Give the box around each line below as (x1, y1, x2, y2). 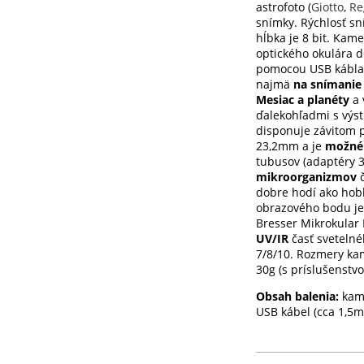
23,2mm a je (256, 137, 326, 154)
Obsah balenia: (256, 288, 343, 304)
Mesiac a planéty (256, 91, 350, 107)
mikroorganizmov (256, 168, 357, 184)
